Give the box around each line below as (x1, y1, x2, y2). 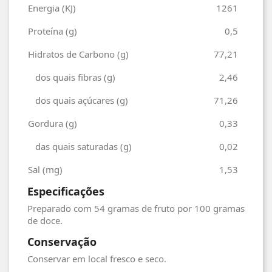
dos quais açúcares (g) (28, 93, 128, 106)
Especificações (27, 183, 104, 199)
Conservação (27, 234, 97, 249)
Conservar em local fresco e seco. (27, 252, 166, 265)
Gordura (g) (28, 117, 77, 129)
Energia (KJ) (28, 1, 76, 14)
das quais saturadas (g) (28, 140, 132, 152)
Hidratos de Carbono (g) (28, 47, 129, 60)
